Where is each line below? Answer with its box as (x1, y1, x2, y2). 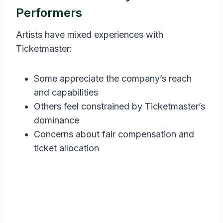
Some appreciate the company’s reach (34, 73, 192, 84)
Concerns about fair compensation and (34, 129, 194, 140)
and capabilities (34, 87, 98, 98)
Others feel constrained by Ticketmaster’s (34, 101, 205, 112)
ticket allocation (34, 143, 99, 154)
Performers (16, 5, 82, 20)
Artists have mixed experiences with (16, 29, 163, 40)
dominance (34, 115, 79, 126)
